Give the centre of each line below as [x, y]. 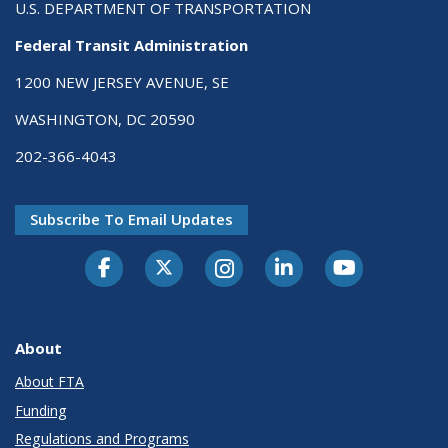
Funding [41, 410]
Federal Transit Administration [131, 45]
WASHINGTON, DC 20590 [105, 119]
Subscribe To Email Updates [131, 219]
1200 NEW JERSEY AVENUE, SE [122, 82]
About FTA [49, 382]
